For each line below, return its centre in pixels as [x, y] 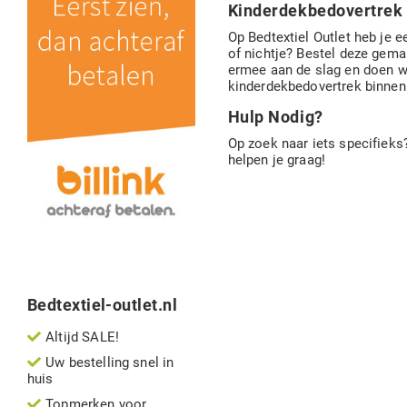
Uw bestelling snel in [110, 363]
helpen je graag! [277, 160]
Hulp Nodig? [275, 117]
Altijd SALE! [82, 338]
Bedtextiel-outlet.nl [102, 305]
